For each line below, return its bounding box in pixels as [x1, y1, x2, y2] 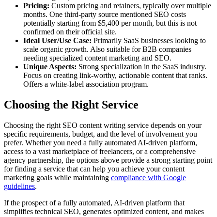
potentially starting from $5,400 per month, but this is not [23, 19, 197, 28]
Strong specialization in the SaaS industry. [77, 62, 206, 71]
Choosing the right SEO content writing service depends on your [4, 121, 201, 130]
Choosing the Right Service [4, 98, 139, 111]
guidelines [4, 182, 35, 191]
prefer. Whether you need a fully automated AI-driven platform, [4, 139, 197, 147]
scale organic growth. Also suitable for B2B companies [23, 45, 191, 54]
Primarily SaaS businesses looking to [92, 36, 206, 45]
